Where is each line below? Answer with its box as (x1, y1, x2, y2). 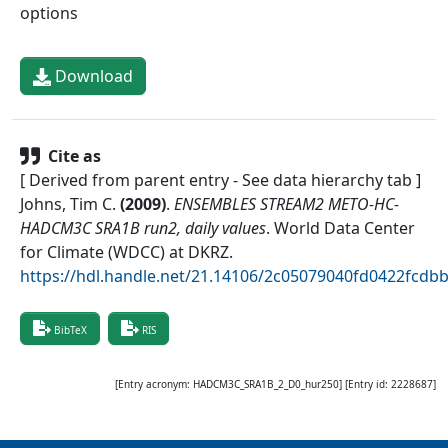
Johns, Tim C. (20, 193, 116, 216)
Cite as (48, 145, 101, 168)
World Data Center (274, 217, 415, 240)
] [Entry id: (339, 377, 388, 392)
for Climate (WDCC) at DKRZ (20, 241, 229, 264)
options (20, 2, 78, 25)
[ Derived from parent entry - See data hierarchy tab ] (20, 169, 421, 192)
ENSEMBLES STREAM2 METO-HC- (174, 193, 399, 216)
